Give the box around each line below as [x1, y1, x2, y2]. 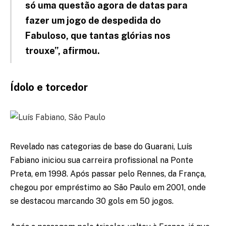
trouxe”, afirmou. [25, 45, 100, 56]
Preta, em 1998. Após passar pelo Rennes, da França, [10, 168, 206, 179]
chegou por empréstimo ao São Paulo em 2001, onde [10, 182, 206, 192]
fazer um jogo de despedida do [25, 15, 161, 26]
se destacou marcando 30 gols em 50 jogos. [10, 196, 174, 206]
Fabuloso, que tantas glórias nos [25, 30, 171, 41]
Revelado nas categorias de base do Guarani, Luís [10, 141, 192, 151]
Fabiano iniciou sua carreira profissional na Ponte [10, 155, 193, 165]
